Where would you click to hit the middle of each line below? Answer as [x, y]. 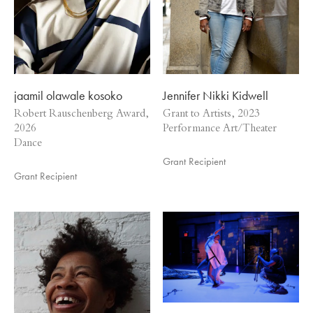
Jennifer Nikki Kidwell [215, 95]
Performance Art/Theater [219, 130]
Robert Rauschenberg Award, [81, 115]
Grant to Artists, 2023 [211, 115]
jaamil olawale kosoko [68, 95]
